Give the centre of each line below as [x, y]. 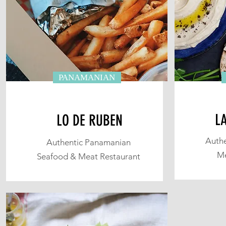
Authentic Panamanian [88, 142]
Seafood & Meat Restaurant [88, 156]
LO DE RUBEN [89, 121]
